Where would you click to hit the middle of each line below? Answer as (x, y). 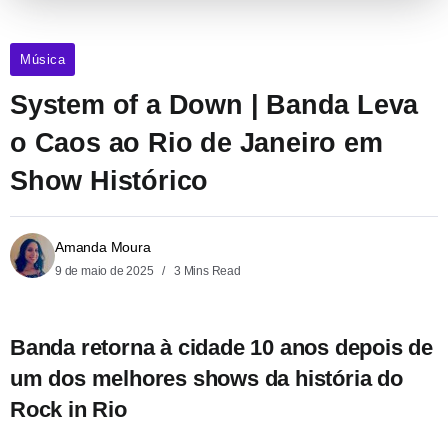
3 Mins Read (206, 270)
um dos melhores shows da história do (206, 378)
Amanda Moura (103, 246)
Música (42, 59)
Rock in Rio (68, 409)
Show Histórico (109, 180)
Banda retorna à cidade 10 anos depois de (221, 347)
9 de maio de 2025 (106, 270)
